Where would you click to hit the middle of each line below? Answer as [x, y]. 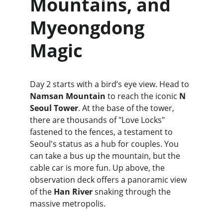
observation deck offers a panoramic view [109, 180]
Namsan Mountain [68, 96]
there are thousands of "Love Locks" [98, 120]
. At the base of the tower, [127, 108]
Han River [73, 192]
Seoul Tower [54, 108]
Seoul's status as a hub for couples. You [105, 144]
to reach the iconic [142, 96]
